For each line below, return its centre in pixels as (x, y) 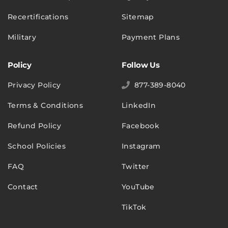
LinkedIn (139, 105)
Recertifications (38, 17)
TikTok (134, 207)
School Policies (37, 146)
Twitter (136, 166)
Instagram (141, 146)
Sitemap (138, 17)
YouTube (138, 187)
